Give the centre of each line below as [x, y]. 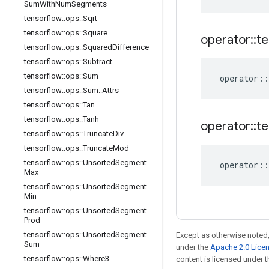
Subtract [98, 62]
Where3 [96, 258]
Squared [98, 47]
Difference [131, 47]
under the [193, 247]
